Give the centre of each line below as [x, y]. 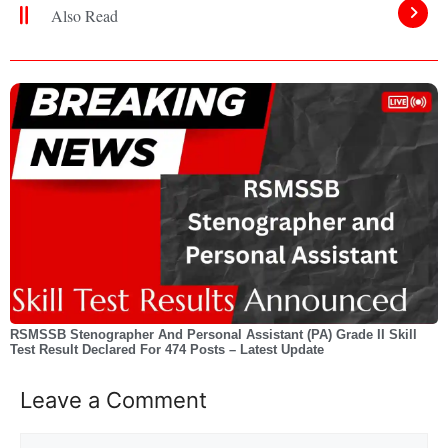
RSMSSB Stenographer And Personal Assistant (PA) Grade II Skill [213, 334]
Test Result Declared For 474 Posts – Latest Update [167, 349]
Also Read [85, 15]
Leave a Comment [113, 399]
